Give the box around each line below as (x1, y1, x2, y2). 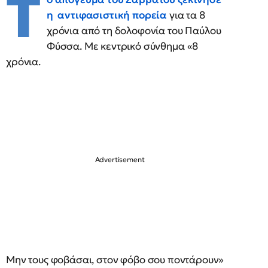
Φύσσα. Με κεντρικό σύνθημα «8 (46, 39, 199, 53)
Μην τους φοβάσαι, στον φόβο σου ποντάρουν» (6, 253, 224, 266)
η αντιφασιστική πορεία (46, 8, 167, 22)
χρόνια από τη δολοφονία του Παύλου (46, 24, 221, 37)
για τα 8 (167, 8, 205, 22)
